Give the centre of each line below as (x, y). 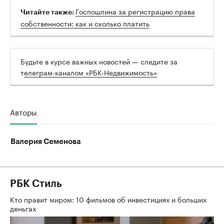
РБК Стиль (36, 184)
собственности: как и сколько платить (85, 23)
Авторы (23, 111)
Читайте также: (48, 12)
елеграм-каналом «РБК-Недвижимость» (90, 72)
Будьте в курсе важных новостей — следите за (99, 61)
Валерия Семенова (45, 141)
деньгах (24, 208)
